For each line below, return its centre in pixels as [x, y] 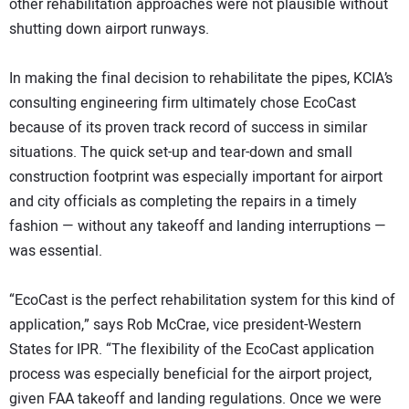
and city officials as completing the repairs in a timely [183, 202]
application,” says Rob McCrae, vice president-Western [185, 325]
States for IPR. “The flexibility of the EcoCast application [192, 350]
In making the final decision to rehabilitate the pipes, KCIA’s [201, 79]
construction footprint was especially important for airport [196, 178]
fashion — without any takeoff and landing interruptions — [198, 227]
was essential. [56, 252]
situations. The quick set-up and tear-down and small [181, 153]
